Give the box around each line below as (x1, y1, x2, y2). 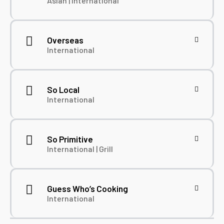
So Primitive (47, 134, 93, 144)
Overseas (47, 35, 83, 45)
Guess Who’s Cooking (47, 183, 128, 194)
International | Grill (47, 144, 113, 154)
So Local (47, 84, 79, 95)
